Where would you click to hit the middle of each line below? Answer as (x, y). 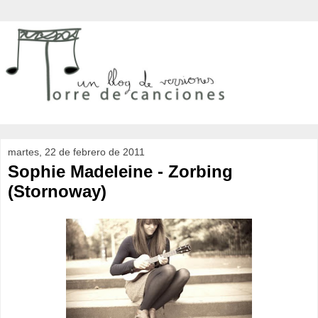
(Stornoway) (57, 191)
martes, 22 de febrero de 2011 (76, 152)
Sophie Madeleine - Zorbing (120, 171)
